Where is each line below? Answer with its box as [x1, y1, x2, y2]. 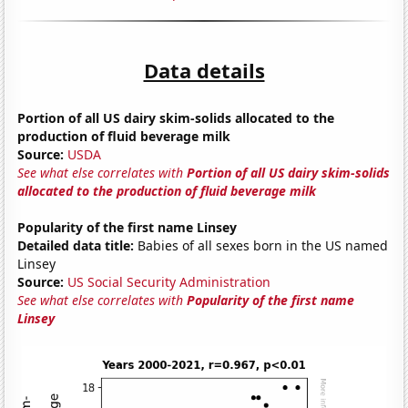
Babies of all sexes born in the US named [134, 236, 389, 254]
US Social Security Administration [67, 272, 271, 291]
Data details [143, 56, 265, 84]
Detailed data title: [17, 236, 135, 254]
